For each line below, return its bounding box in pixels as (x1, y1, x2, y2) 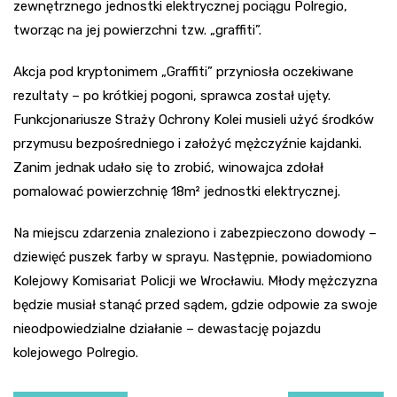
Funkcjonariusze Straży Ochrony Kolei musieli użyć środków (13, 111, 374, 128)
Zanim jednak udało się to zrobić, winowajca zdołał (13, 159, 323, 175)
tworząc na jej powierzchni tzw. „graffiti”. (13, 21, 261, 38)
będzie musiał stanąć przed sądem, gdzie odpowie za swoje (13, 296, 378, 313)
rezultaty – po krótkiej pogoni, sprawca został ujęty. (13, 87, 331, 104)
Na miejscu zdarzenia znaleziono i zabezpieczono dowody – (13, 224, 377, 241)
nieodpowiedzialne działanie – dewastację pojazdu (13, 320, 321, 337)
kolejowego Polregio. (13, 344, 138, 361)
